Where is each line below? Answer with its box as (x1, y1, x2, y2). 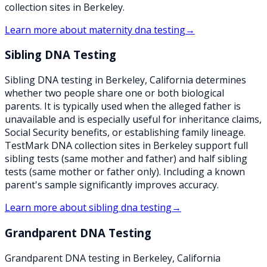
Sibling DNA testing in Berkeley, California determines (5, 73, 246, 87)
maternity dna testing (89, 23, 185, 36)
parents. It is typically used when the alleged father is (5, 100, 241, 113)
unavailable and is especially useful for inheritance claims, (5, 113, 262, 126)
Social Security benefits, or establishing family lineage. (5, 126, 246, 139)
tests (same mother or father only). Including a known (5, 165, 245, 179)
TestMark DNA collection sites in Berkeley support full (5, 139, 248, 153)
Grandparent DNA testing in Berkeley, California (5, 251, 221, 265)
